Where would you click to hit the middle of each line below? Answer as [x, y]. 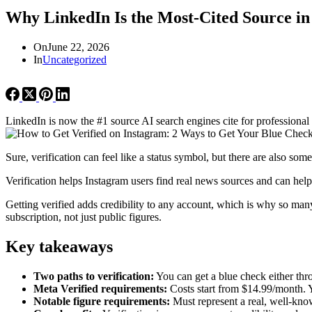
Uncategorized [75, 59]
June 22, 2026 [78, 47]
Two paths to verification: [94, 276]
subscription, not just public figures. [84, 217]
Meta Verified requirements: [100, 288]
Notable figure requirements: [102, 301]
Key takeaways [59, 246]
